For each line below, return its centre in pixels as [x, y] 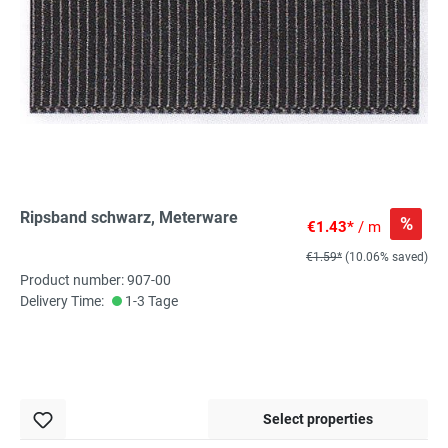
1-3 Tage [150, 301]
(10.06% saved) [386, 257]
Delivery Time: [62, 301]
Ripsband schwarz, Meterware [129, 218]
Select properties [318, 419]
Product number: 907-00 [95, 280]
